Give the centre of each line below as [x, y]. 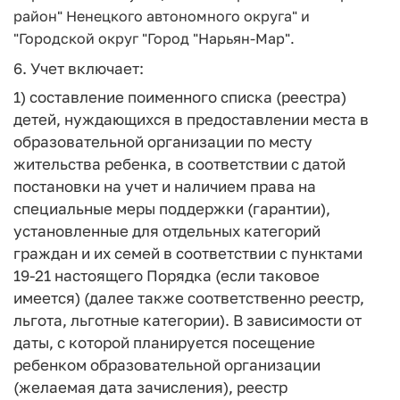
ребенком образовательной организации [167, 365]
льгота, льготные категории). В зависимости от [187, 320]
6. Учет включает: [79, 68]
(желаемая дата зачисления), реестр [150, 387]
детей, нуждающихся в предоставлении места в [191, 119]
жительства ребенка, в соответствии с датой [179, 164]
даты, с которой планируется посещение [164, 342]
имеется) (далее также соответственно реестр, [189, 298]
